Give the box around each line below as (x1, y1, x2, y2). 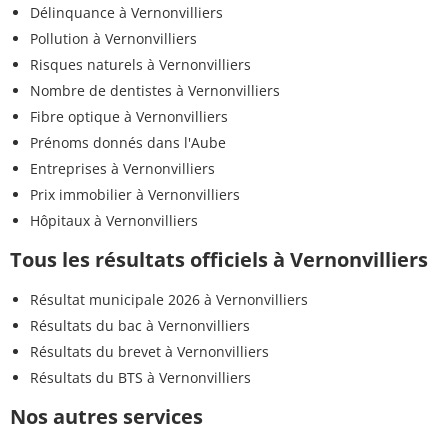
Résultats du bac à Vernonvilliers (30, 315, 250, 335)
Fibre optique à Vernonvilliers (30, 106, 228, 126)
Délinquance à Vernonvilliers (30, 2, 223, 22)
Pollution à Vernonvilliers (30, 28, 197, 48)
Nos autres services (10, 402, 203, 430)
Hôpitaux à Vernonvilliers (30, 210, 198, 230)
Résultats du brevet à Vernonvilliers (30, 341, 269, 361)
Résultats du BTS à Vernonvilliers (30, 367, 251, 387)
